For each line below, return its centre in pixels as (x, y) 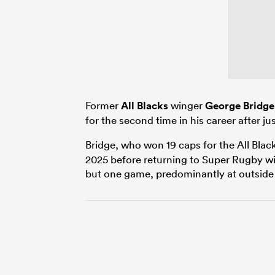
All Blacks (145, 105)
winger (187, 105)
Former (103, 105)
